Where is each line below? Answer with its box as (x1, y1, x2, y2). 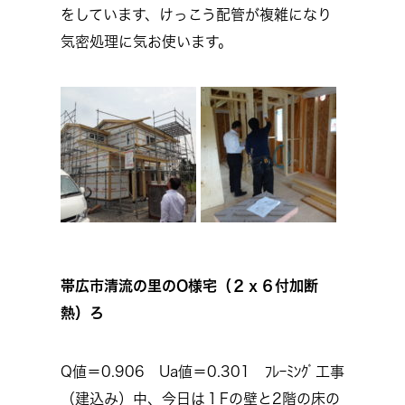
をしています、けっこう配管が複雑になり (61, 7, 332, 22)
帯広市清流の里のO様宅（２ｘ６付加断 (61, 278, 318, 293)
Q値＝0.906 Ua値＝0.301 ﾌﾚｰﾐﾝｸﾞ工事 (61, 364, 344, 379)
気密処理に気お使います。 (61, 34, 232, 49)
